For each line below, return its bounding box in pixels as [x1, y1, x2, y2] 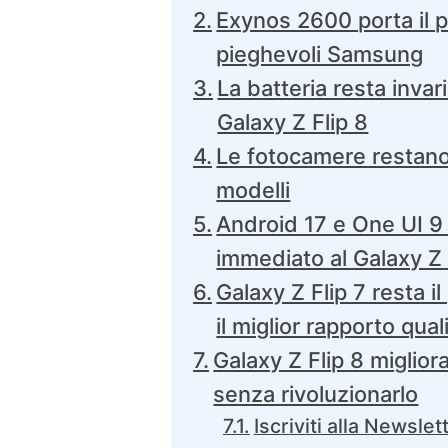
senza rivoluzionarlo [213, 381, 419, 408]
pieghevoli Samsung [216, 41, 424, 68]
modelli [216, 177, 291, 204]
